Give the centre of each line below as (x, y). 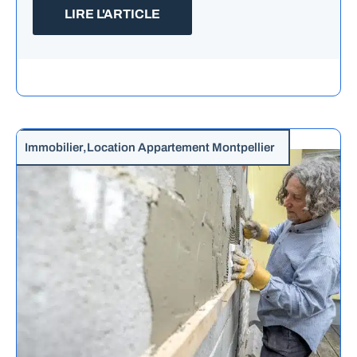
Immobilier (54, 148)
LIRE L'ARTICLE (112, 14)
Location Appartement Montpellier (180, 148)
